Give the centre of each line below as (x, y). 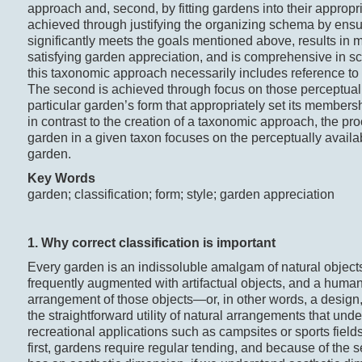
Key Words (61, 179)
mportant (247, 243)
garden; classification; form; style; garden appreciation (181, 195)
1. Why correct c (76, 243)
